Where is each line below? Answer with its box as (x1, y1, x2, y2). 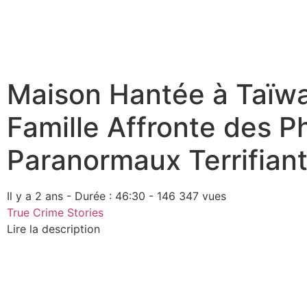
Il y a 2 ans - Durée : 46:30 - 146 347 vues (7, 189, 226, 203)
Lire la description (7, 222, 100, 236)
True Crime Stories (7, 206, 103, 219)
